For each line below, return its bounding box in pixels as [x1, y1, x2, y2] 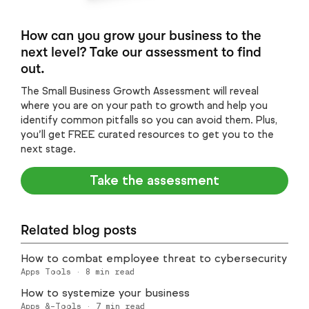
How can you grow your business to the [21, 27, 261, 43]
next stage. [21, 142, 76, 155]
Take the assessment [90, 172, 219, 188]
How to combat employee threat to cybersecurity [21, 251, 287, 265]
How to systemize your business [21, 286, 190, 299]
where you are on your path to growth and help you [21, 99, 268, 112]
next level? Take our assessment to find [21, 43, 261, 60]
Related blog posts [21, 221, 137, 238]
